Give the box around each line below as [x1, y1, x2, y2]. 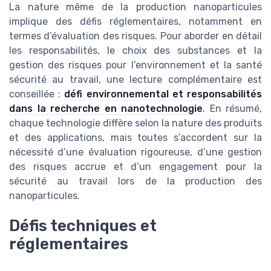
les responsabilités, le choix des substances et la [9, 45, 262, 57]
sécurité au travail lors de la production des [9, 175, 262, 188]
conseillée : [9, 88, 65, 100]
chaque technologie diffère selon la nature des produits [9, 117, 262, 129]
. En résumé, [203, 103, 262, 115]
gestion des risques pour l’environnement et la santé [9, 59, 262, 71]
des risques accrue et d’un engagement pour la [9, 161, 262, 173]
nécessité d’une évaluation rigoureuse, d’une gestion [9, 146, 262, 158]
